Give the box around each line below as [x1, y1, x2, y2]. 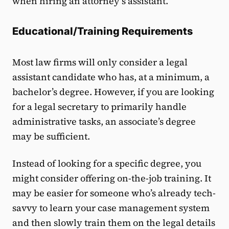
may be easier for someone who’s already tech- [12, 187, 216, 200]
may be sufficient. [12, 130, 92, 143]
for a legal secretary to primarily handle [12, 100, 187, 113]
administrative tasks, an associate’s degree [12, 115, 196, 128]
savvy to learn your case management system [12, 201, 210, 215]
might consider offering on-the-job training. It [12, 172, 211, 185]
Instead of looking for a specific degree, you [12, 157, 201, 170]
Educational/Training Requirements [12, 25, 193, 38]
